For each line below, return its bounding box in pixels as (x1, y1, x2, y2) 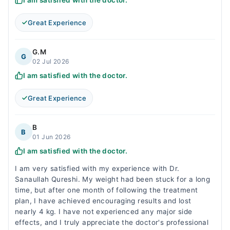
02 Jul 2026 (32, 57, 69, 65)
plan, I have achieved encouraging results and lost (15, 197, 191, 205)
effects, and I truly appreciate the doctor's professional (15, 218, 209, 226)
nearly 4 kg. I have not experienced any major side (15, 207, 193, 216)
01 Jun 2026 (32, 133, 71, 141)
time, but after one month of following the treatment (15, 186, 198, 194)
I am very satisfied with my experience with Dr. (15, 164, 180, 172)
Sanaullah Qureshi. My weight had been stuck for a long (15, 175, 210, 183)
